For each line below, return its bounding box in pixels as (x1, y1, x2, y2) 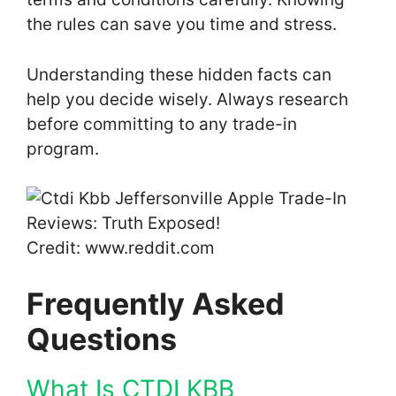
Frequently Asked (27, 285, 285, 322)
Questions (27, 320, 177, 357)
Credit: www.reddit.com (27, 238, 215, 259)
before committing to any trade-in (27, 113, 297, 134)
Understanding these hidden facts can (27, 64, 331, 85)
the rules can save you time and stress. (27, 14, 337, 35)
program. (27, 138, 99, 159)
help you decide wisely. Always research (27, 88, 348, 110)
